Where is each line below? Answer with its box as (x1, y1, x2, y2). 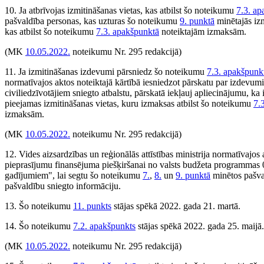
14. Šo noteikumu (5, 221, 73, 231)
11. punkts (73, 201, 111, 211)
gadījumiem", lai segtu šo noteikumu (5, 170, 143, 180)
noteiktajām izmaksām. (159, 27, 249, 37)
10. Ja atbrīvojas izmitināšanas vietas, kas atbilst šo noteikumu (5, 5, 236, 15)
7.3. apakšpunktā (96, 27, 159, 37)
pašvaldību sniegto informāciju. (5, 181, 121, 191)
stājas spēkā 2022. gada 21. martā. (111, 201, 240, 211)
